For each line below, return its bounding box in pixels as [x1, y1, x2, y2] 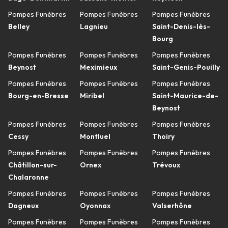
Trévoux [152, 160, 180, 169]
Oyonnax [80, 201, 111, 210]
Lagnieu [80, 22, 108, 31]
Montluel [80, 132, 111, 141]
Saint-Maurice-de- [152, 91, 218, 100]
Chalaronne [8, 173, 49, 182]
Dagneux [8, 201, 39, 210]
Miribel [80, 91, 105, 100]
